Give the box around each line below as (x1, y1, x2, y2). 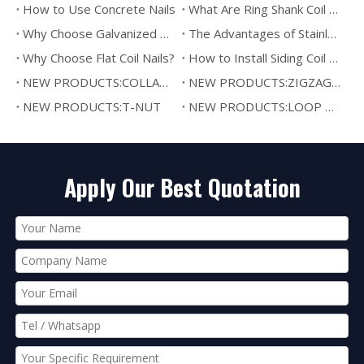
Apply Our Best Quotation (63, 171, 301, 205)
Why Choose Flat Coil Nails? (23, 50, 175, 67)
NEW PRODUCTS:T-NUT (23, 98, 161, 115)
